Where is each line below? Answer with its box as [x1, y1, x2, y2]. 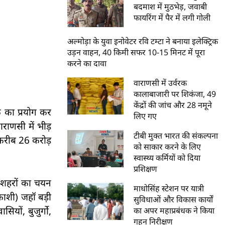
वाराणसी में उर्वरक [134, 77, 187, 88]
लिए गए [134, 110, 157, 122]
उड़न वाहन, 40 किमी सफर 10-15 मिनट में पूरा [67, 46, 205, 58]
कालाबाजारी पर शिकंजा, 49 [134, 88, 216, 99]
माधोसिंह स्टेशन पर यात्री [134, 182, 204, 194]
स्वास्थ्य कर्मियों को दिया [134, 152, 201, 163]
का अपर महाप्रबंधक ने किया [134, 204, 215, 216]
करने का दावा [67, 57, 107, 69]
